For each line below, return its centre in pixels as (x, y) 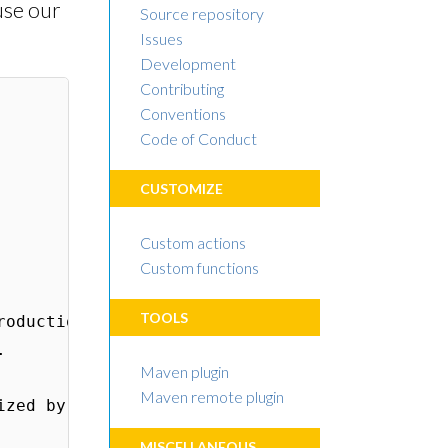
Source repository (202, 13)
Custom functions (199, 267)
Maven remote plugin (212, 396)
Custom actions (193, 242)
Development (188, 63)
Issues (161, 38)
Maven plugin (184, 371)
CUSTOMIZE (181, 188)
